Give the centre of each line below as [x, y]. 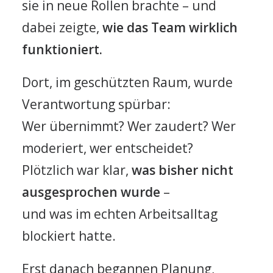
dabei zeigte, [62, 27]
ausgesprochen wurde [91, 192]
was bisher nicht [183, 170]
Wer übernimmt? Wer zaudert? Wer [129, 126]
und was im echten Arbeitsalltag [120, 214]
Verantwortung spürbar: [96, 104]
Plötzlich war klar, [77, 170]
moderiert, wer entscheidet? [108, 148]
